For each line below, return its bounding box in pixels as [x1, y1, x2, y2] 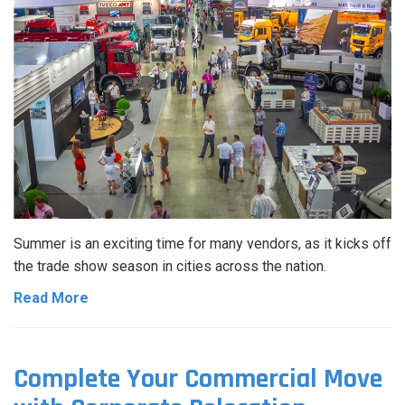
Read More [14, 288, 89, 306]
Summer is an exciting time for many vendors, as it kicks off [14, 234, 391, 252]
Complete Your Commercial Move [14, 361, 382, 396]
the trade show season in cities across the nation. [14, 257, 326, 275]
